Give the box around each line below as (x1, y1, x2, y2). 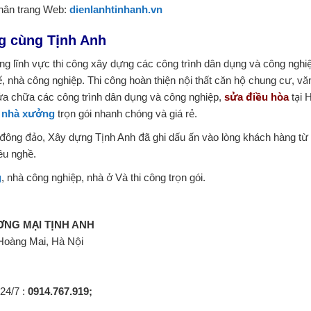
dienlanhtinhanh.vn (69, 3, 162, 15)
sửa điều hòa (224, 90, 289, 103)
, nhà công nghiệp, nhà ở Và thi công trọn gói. (1, 171, 205, 183)
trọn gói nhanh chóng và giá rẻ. (55, 107, 197, 119)
